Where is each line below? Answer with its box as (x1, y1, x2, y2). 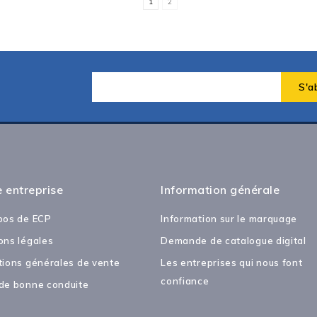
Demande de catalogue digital (161, 234, 306, 246)
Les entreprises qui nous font (161, 256, 303, 268)
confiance (161, 275, 209, 287)
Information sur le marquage (161, 212, 298, 224)
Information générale (161, 182, 280, 197)
